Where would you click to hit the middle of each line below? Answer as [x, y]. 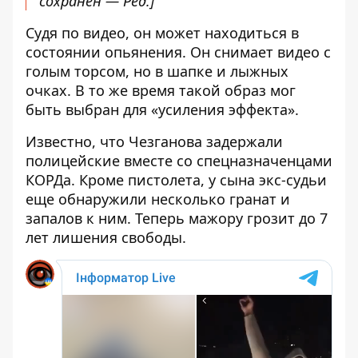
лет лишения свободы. [106, 237]
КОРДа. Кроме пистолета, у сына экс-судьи [176, 180]
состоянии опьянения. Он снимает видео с [178, 52]
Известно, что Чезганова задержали [154, 141]
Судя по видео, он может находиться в [162, 33]
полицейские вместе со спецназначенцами [179, 161]
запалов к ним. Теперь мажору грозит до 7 [177, 218]
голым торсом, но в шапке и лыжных [157, 71]
